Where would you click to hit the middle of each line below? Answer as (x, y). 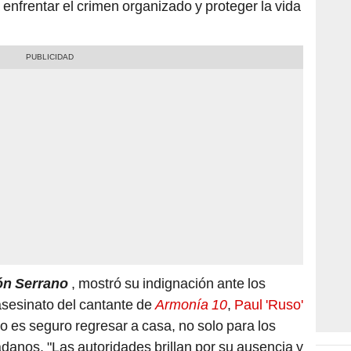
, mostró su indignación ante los (167, 284)
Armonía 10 (191, 305)
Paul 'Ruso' (269, 305)
